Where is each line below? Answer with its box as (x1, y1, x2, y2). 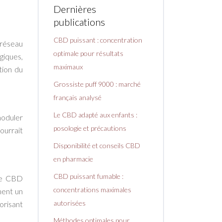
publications (54, 16, 105, 28)
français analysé (54, 93, 102, 102)
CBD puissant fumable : (54, 172, 123, 181)
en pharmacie (54, 155, 93, 164)
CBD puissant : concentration (54, 36, 142, 45)
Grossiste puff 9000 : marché (54, 80, 141, 89)
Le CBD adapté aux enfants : (54, 111, 137, 119)
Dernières (54, 3, 96, 15)
